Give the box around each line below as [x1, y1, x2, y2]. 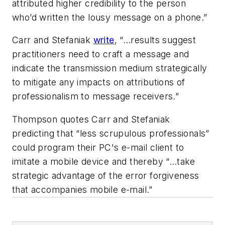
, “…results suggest [114, 35, 196, 46]
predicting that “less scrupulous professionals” [12, 128, 209, 139]
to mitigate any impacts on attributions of [12, 77, 185, 88]
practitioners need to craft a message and [12, 49, 189, 60]
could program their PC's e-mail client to [12, 142, 184, 153]
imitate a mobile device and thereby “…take [12, 156, 195, 167]
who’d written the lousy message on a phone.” [12, 12, 207, 23]
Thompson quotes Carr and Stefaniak [12, 114, 170, 125]
